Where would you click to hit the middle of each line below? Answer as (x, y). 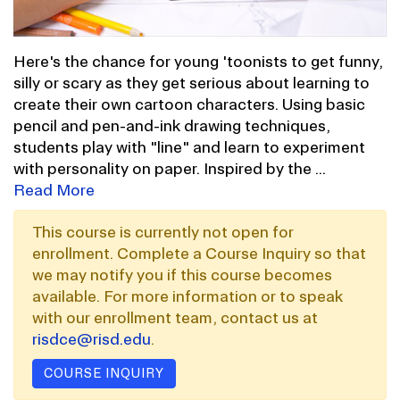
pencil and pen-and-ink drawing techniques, (172, 125)
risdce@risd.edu (92, 339)
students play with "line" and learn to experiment (189, 147)
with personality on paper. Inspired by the (164, 168)
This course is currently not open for (163, 232)
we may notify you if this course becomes (182, 275)
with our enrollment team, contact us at (175, 317)
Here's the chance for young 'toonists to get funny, (198, 61)
